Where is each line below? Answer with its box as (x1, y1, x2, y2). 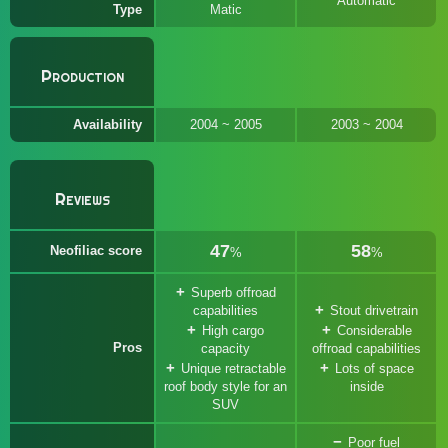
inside (349, 379, 384, 394)
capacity (201, 341, 250, 356)
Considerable (336, 323, 412, 338)
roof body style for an (164, 379, 287, 394)
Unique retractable (180, 361, 286, 376)
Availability (73, 117, 142, 132)
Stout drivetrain (330, 303, 418, 318)
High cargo (202, 323, 264, 338)
